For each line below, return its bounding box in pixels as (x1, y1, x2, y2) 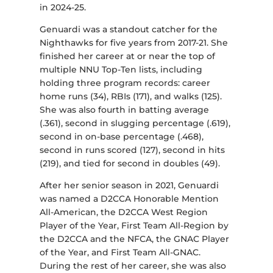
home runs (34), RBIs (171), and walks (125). (39, 91, 222, 102)
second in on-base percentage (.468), (39, 131, 204, 143)
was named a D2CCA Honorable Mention (39, 193, 219, 205)
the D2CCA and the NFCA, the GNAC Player (39, 233, 229, 245)
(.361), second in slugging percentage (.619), (39, 118, 230, 129)
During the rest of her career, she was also (39, 260, 226, 272)
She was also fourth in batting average (39, 104, 209, 116)
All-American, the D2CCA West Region (39, 207, 208, 218)
